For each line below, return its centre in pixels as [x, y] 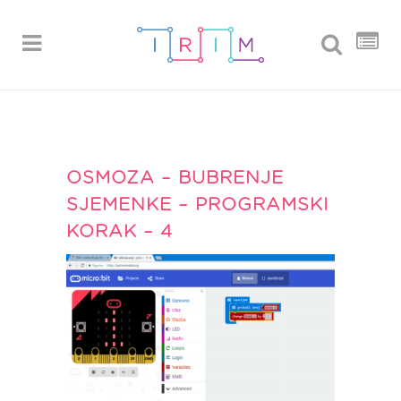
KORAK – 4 [119, 232]
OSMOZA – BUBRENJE [175, 178]
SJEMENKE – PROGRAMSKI [197, 205]
